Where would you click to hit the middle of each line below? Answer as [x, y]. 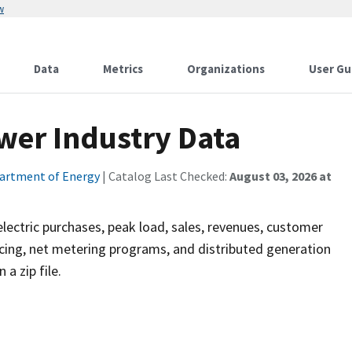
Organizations [226, 69]
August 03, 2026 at [280, 176]
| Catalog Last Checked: [165, 176]
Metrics [123, 69]
